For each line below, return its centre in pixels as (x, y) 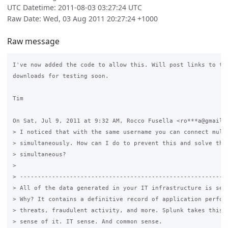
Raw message (33, 41)
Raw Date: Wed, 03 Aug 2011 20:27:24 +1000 (82, 19)
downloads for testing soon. (61, 76)
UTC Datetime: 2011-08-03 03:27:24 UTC (75, 8)
